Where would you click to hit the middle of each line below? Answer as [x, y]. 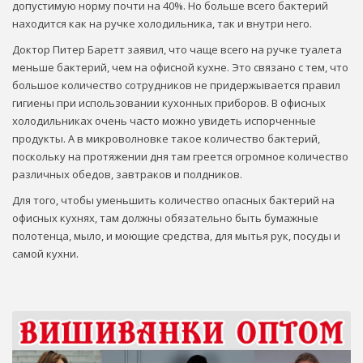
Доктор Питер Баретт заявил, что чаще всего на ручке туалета [177, 49]
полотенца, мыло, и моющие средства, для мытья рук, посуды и [176, 235]
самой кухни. [45, 253]
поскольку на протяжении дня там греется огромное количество [180, 156]
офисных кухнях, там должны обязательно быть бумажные [165, 218]
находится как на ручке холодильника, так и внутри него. [162, 23]
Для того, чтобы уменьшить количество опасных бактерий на [173, 200]
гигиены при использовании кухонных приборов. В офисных [169, 102]
